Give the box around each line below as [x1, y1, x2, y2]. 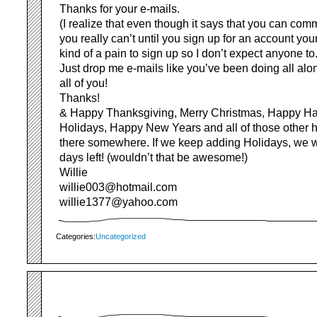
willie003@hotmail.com [59, 181, 177, 193]
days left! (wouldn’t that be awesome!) [59, 151, 248, 163]
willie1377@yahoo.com [59, 196, 178, 208]
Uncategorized [96, 232, 146, 241]
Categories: [56, 232, 96, 241]
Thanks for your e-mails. [59, 3, 180, 15]
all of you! [59, 77, 108, 89]
